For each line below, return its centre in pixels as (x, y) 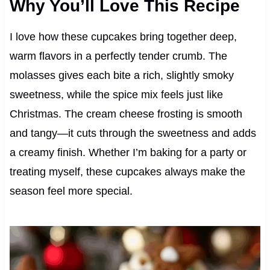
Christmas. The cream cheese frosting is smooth (126, 114)
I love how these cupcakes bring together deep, (123, 37)
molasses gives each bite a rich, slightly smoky (121, 76)
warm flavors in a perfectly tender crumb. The (118, 56)
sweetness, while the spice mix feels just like (116, 95)
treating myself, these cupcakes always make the (127, 172)
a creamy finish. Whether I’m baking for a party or (128, 153)
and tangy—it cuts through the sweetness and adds (133, 133)
